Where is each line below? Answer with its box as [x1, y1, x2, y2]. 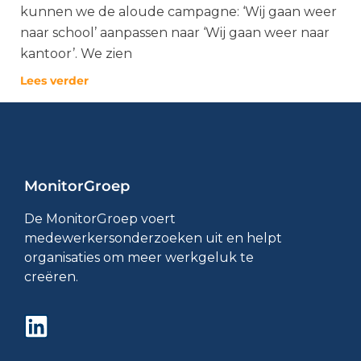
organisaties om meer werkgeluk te [24, 250, 254, 265]
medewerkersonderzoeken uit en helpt [24, 230, 282, 246]
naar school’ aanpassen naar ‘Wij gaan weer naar [20, 25, 330, 40]
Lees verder [20, 73, 89, 88]
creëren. [24, 269, 78, 284]
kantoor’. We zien [20, 46, 132, 61]
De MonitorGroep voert [24, 211, 176, 226]
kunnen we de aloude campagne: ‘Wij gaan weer [20, 4, 337, 19]
